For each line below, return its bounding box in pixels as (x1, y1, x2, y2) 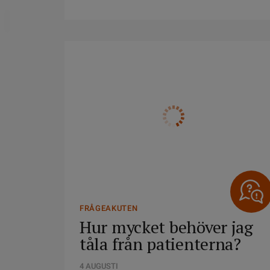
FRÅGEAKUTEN (80, 204, 138, 213)
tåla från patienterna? (80, 233, 241, 255)
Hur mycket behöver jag (80, 216, 253, 238)
